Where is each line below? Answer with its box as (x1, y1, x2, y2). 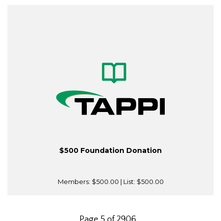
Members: (57, 178, 92, 186)
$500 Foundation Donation (59, 146, 162, 155)
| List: (118, 178, 137, 186)
